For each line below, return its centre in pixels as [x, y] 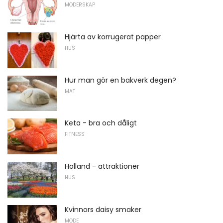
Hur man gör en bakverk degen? [120, 80]
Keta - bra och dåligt [101, 123]
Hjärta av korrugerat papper [113, 37]
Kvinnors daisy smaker [103, 209]
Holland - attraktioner [102, 166]
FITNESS [75, 134]
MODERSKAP [80, 5]
